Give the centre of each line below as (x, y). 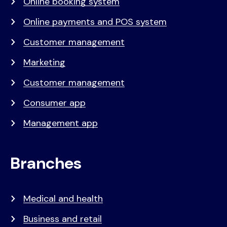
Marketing (44, 63)
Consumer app (54, 103)
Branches (46, 163)
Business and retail (63, 219)
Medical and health (63, 199)
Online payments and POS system (95, 22)
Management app (61, 123)
